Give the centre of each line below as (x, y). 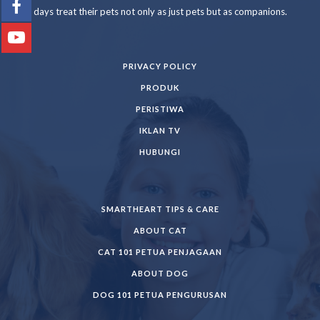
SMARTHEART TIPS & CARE (160, 209)
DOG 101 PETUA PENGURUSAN (160, 295)
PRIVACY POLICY (160, 66)
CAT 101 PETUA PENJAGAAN (160, 252)
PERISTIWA (160, 109)
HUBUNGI (160, 152)
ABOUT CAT (160, 230)
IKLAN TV (160, 130)
